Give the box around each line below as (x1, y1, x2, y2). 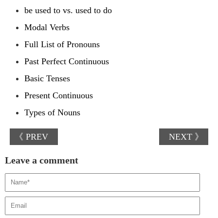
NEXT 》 (169, 131, 203, 142)
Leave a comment (5, 154, 78, 165)
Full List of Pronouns (24, 39, 100, 49)
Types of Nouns (24, 107, 80, 117)
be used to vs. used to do (24, 5, 112, 15)
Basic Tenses (24, 73, 70, 83)
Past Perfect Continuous (24, 56, 109, 66)
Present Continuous (24, 90, 93, 100)
